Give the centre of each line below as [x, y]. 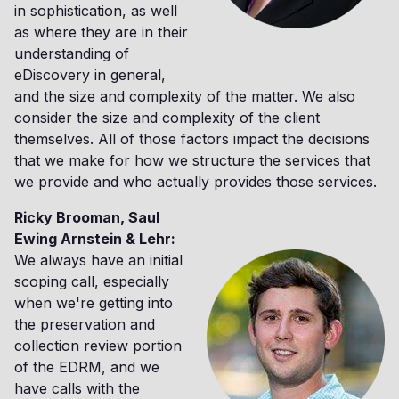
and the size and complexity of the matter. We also [185, 97]
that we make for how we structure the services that [192, 161]
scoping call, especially [92, 282]
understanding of [72, 54]
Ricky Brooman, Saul [87, 218]
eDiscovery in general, [90, 75]
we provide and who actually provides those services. [195, 182]
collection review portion [98, 346]
